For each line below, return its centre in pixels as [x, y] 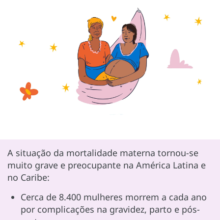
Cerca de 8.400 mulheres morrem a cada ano [114, 197]
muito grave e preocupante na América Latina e [107, 165]
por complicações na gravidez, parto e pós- [110, 209]
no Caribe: [28, 177]
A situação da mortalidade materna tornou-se [103, 152]
